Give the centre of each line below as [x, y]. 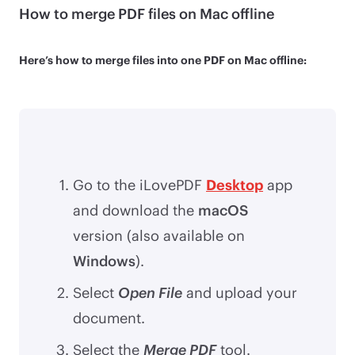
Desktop [235, 184]
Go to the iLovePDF [139, 184]
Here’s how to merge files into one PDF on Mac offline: [163, 59]
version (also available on [159, 235]
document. [109, 317]
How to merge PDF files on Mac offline [147, 13]
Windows [104, 260]
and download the [136, 210]
